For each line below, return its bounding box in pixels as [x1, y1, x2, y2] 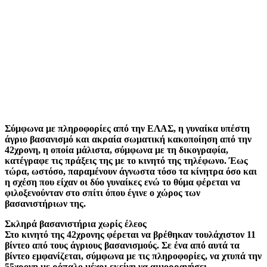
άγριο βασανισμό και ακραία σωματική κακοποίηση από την [5, 133, 252, 144]
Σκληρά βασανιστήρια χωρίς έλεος [5, 218, 147, 229]
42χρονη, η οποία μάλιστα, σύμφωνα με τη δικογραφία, [5, 144, 228, 155]
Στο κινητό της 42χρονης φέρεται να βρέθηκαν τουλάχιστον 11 [5, 229, 256, 240]
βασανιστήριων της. [5, 198, 86, 209]
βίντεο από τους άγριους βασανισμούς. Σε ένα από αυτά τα [5, 240, 240, 250]
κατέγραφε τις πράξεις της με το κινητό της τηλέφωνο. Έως [5, 155, 248, 166]
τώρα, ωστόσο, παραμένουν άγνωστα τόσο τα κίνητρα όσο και [5, 166, 257, 176]
